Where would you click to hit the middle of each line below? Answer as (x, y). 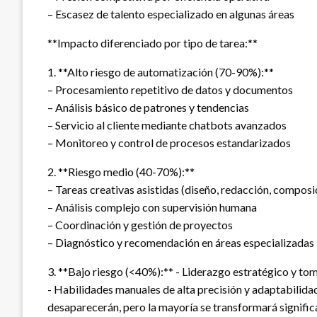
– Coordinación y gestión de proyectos (140, 224)
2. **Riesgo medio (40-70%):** (121, 171)
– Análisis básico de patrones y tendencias (148, 107)
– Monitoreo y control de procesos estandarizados (169, 142)
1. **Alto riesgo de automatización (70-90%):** (161, 71)
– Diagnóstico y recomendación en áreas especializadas (181, 242)
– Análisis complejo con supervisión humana (152, 207)
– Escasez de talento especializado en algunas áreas (171, 13)
